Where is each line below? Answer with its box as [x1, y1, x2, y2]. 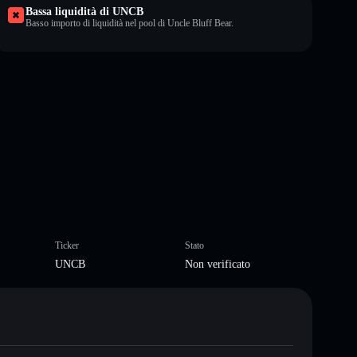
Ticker [54, 239, 79, 251]
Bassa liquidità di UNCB [25, 5, 143, 18]
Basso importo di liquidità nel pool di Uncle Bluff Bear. [25, 17, 233, 29]
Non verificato [185, 257, 250, 270]
